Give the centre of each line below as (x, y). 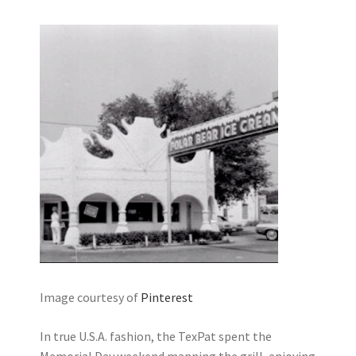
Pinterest (167, 297)
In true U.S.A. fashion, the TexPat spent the (156, 336)
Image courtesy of (90, 297)
